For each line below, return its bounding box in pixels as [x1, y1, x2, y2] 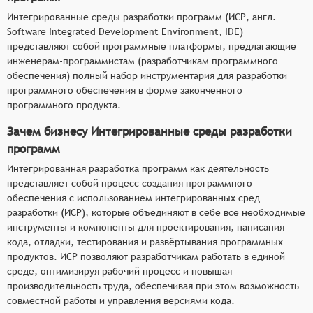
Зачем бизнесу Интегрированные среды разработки [7, 124, 292, 138]
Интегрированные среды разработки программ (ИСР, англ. [7, 10, 276, 22]
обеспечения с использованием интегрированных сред [7, 191, 260, 203]
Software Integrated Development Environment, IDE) [7, 25, 243, 37]
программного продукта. [7, 99, 121, 110]
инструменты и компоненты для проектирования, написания [7, 221, 284, 233]
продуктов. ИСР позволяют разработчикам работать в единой [7, 250, 285, 262]
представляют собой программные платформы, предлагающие [7, 40, 296, 52]
